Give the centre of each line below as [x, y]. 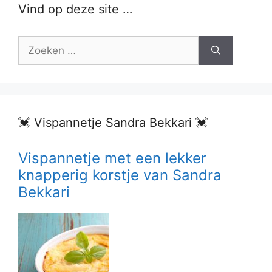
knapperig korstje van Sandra [120, 175]
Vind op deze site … [75, 9]
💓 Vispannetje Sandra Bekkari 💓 [113, 122]
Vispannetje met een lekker [112, 158]
